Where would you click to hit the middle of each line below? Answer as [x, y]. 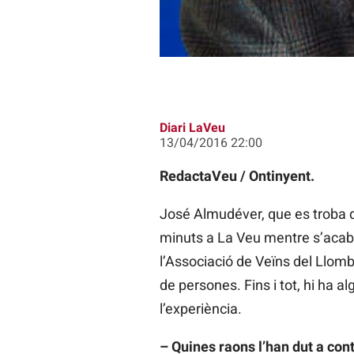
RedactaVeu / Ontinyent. [237, 176]
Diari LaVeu [192, 128]
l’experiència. [200, 309]
